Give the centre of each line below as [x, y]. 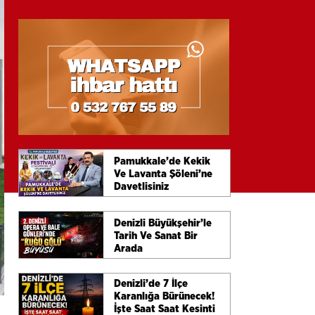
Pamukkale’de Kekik [162, 161]
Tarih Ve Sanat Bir [156, 236]
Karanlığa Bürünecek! [164, 297]
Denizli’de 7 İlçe [151, 284]
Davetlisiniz [141, 186]
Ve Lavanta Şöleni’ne [163, 174]
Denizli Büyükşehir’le [163, 223]
